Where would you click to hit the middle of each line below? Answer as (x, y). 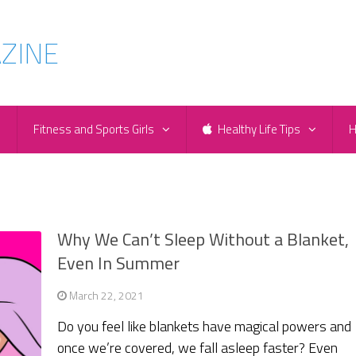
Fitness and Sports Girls (94, 130)
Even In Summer (119, 263)
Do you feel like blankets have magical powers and (205, 327)
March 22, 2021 (107, 296)
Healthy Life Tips (258, 130)
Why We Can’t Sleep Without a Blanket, (203, 240)
